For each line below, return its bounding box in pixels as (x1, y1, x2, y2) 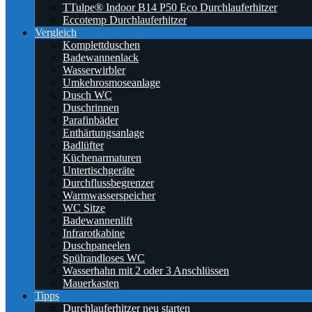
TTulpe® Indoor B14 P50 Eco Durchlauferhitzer (63, 1, 277, 13)
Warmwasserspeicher (63, 189, 155, 201)
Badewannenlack (63, 52, 139, 63)
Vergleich (35, 26, 77, 38)
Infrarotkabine (63, 227, 125, 239)
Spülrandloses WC (63, 252, 145, 264)
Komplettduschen (63, 39, 140, 51)
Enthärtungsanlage (63, 127, 144, 139)
